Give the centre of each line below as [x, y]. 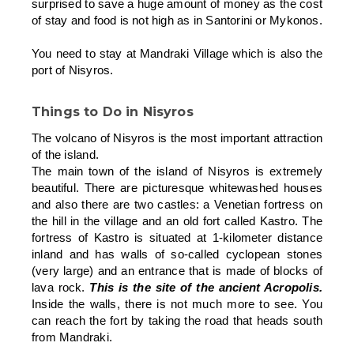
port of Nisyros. [73, 70]
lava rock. [61, 288]
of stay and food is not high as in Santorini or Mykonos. [177, 21]
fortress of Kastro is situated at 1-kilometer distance [177, 238]
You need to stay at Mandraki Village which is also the [177, 54]
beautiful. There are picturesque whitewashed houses [177, 188]
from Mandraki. [72, 337]
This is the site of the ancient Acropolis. [206, 288]
